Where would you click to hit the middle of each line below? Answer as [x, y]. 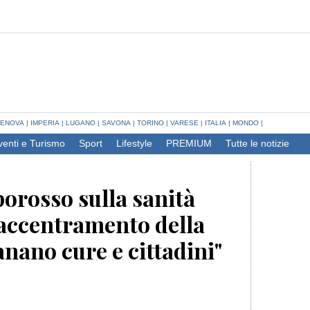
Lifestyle [134, 144]
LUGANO [81, 123]
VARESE [184, 123]
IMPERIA [45, 123]
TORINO [151, 123]
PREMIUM [189, 144]
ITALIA [216, 123]
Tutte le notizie [257, 144]
